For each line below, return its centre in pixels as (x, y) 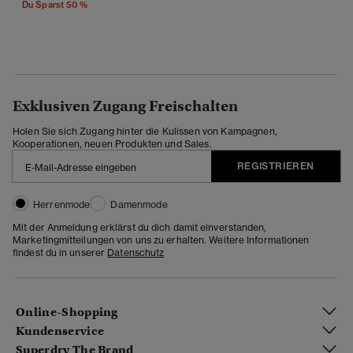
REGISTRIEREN (275, 165)
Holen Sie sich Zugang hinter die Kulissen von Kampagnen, (145, 131)
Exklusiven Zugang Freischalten (125, 106)
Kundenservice (60, 331)
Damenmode (139, 204)
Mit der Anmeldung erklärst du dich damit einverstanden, (140, 227)
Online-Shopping (67, 312)
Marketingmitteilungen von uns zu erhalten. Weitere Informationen (161, 240)
